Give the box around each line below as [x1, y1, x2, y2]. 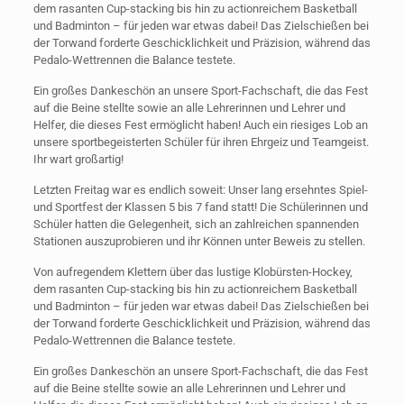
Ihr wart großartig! [32, 151, 124, 166]
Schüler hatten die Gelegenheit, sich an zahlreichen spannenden [32, 216, 359, 231]
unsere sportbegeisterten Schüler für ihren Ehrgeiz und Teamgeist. [32, 134, 369, 149]
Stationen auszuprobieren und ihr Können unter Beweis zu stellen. [32, 234, 365, 248]
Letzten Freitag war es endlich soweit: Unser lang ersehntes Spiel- [32, 182, 368, 197]
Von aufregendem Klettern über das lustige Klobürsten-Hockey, [32, 264, 353, 279]
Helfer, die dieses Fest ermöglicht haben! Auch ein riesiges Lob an [32, 117, 368, 132]
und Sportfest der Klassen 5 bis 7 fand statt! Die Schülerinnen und [32, 199, 368, 214]
